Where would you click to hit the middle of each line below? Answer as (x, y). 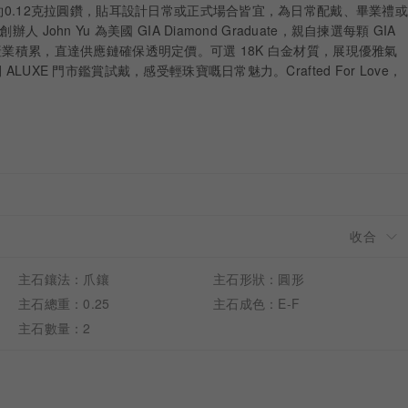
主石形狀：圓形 (258, 279)
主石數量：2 (54, 328)
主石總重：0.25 (64, 303)
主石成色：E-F (256, 303)
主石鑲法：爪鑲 (63, 279)
